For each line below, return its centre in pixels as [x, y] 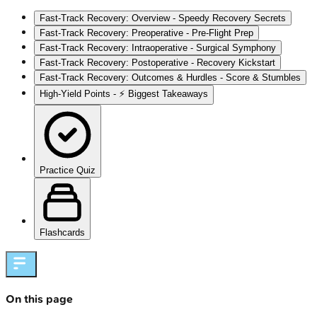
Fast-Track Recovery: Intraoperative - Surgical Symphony [158, 48]
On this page [39, 299]
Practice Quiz [68, 171]
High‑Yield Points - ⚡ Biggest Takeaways [124, 94]
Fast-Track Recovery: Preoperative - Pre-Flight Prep [146, 33]
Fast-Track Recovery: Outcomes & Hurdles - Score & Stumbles [170, 78]
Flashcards [62, 233]
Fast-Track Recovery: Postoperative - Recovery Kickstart [157, 63]
